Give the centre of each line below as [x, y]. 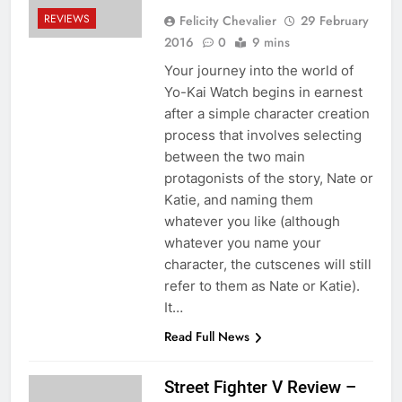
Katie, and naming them [238, 199]
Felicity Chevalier [227, 20]
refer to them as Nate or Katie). [262, 285]
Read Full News [206, 336]
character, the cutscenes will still [267, 264]
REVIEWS [67, 18]
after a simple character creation [267, 113]
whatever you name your [242, 242]
